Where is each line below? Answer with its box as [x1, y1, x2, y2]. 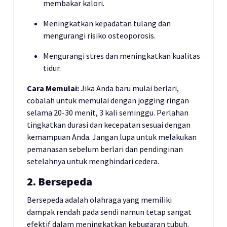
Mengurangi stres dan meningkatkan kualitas [43, 51, 200, 61]
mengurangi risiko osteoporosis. [43, 30, 156, 41]
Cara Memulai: [27, 83, 79, 93]
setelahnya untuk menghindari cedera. [27, 156, 159, 166]
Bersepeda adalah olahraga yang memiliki [27, 195, 172, 205]
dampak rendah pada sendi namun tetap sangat [27, 207, 192, 217]
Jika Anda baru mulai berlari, [79, 83, 179, 93]
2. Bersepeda [27, 175, 92, 188]
